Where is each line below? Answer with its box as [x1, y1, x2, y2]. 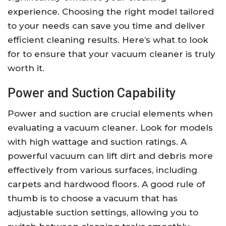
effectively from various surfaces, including [8, 165, 197, 176]
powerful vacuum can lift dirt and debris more [8, 151, 213, 161]
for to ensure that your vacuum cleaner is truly [8, 49, 215, 60]
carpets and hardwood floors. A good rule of [8, 179, 205, 190]
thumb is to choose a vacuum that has [8, 193, 178, 204]
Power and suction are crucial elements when [8, 108, 213, 119]
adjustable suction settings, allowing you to [8, 207, 198, 218]
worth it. [8, 63, 44, 74]
